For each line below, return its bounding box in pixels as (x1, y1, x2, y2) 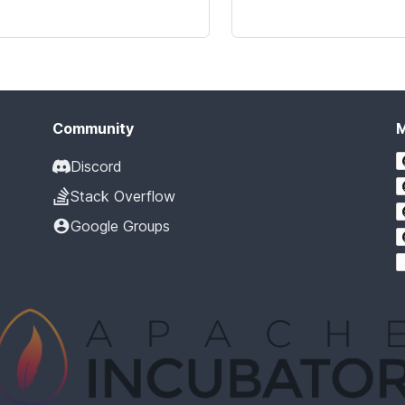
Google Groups (71, 217, 170, 236)
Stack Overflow (71, 187, 175, 206)
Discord (71, 157, 122, 176)
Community (52, 119, 134, 138)
